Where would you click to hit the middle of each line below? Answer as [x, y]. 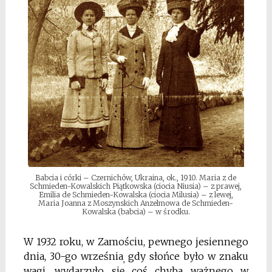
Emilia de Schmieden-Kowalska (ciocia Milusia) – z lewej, [136, 195]
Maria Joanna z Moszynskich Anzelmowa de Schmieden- [136, 203]
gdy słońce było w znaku [189, 257]
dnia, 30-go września [73, 257]
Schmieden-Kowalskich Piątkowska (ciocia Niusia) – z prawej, [136, 186]
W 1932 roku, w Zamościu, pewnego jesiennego [136, 242]
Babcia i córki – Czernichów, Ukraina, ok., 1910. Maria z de [136, 178]
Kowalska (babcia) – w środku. [136, 212]
